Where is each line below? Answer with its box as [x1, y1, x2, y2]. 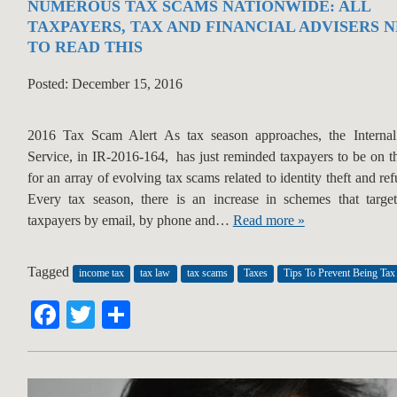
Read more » [232, 213, 305, 229]
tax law [140, 267, 171, 280]
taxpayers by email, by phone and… [27, 213, 233, 229]
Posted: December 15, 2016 [27, 76, 183, 92]
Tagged [27, 264, 73, 280]
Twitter [94, 299, 177, 331]
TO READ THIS [27, 38, 143, 57]
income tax [78, 267, 124, 280]
